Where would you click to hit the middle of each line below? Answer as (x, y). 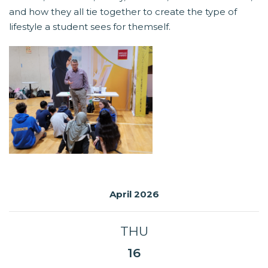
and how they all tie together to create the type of (123, 12)
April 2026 (134, 194)
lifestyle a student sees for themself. (90, 27)
